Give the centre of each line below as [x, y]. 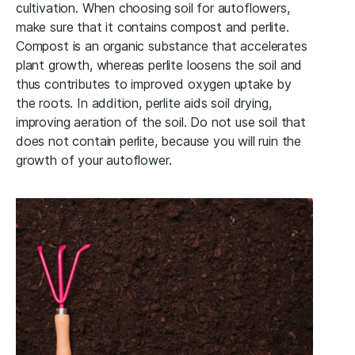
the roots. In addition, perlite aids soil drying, [144, 103]
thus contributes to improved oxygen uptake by [154, 84]
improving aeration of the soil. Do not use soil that [161, 122]
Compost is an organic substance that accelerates [162, 46]
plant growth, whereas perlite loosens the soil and [159, 65]
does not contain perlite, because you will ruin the [159, 141]
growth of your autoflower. [94, 160]
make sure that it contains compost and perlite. [153, 27]
